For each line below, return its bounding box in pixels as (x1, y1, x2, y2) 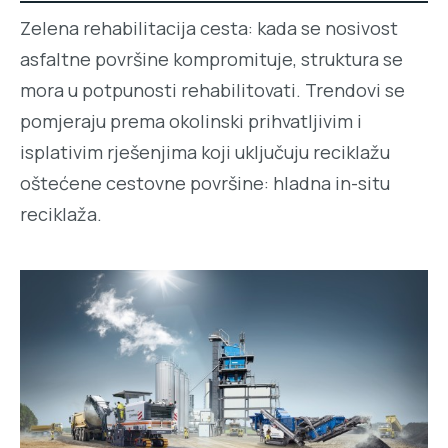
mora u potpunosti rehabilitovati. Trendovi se (20, 77, 405, 102)
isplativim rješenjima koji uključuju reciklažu (20, 139, 390, 164)
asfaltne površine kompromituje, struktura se (20, 46, 403, 71)
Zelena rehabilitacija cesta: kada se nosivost (20, 15, 398, 40)
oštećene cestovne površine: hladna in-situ (20, 170, 390, 195)
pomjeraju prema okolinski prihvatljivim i (20, 108, 362, 133)
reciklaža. (20, 201, 102, 226)
